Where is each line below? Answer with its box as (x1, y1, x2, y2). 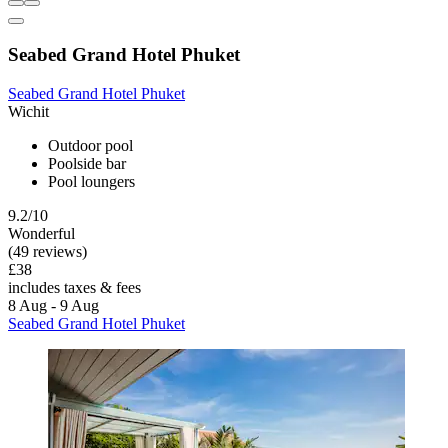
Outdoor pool (48, 136, 133, 154)
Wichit (8, 102, 49, 120)
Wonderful (8, 224, 75, 242)
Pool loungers (48, 172, 135, 190)
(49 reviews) (8, 242, 87, 260)
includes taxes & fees (8, 278, 141, 296)
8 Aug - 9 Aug (8, 296, 99, 314)
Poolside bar (48, 154, 126, 172)
